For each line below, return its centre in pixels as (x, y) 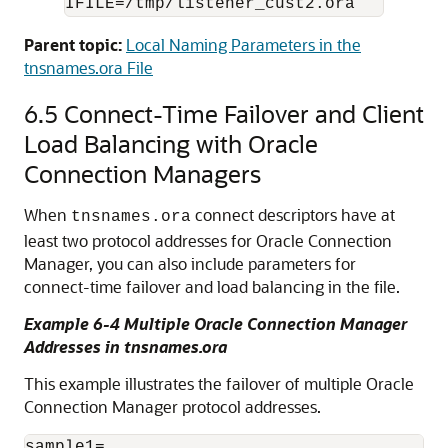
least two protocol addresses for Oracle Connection (208, 240)
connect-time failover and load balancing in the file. (212, 286)
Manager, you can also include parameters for (190, 263)
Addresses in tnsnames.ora (125, 346)
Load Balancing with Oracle (171, 143)
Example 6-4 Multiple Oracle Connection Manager (215, 323)
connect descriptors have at (293, 214)
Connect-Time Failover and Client (244, 113)
